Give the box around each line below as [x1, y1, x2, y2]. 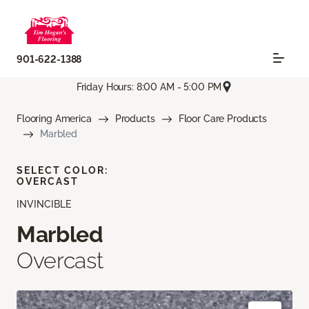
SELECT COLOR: [17, 165, 108, 177]
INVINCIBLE [17, 199, 71, 210]
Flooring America [17, 113, 92, 125]
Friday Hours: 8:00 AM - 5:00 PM [76, 81, 222, 92]
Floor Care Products [178, 113, 267, 125]
